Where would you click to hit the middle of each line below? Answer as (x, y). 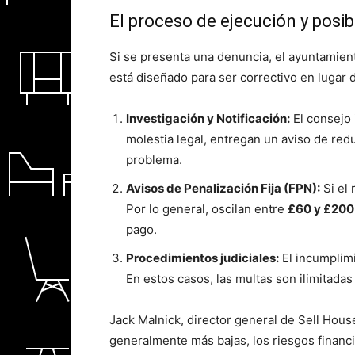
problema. (154, 160)
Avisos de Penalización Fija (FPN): (223, 188)
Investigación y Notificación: (208, 118)
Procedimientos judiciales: (202, 258)
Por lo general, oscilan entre (207, 209)
